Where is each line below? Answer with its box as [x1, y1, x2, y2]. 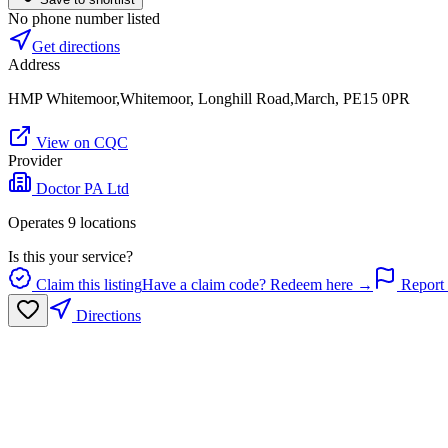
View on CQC [32, 134, 128, 152]
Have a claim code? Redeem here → [142, 276, 373, 294]
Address [8, 56, 60, 74]
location [76, 214, 130, 232]
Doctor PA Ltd [36, 180, 129, 198]
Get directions [32, 38, 120, 56]
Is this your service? [8, 248, 133, 266]
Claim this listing [32, 276, 142, 294]
